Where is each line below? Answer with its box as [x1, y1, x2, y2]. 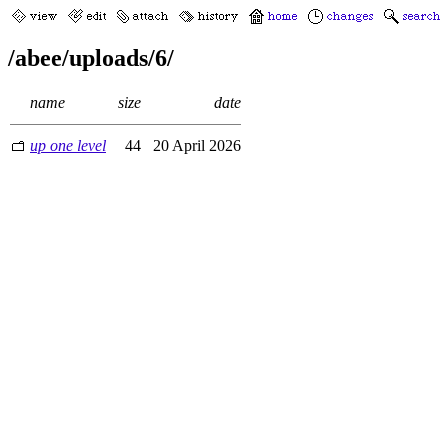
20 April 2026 [145, 136, 241, 154]
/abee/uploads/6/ [8, 44, 174, 71]
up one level [30, 136, 106, 154]
